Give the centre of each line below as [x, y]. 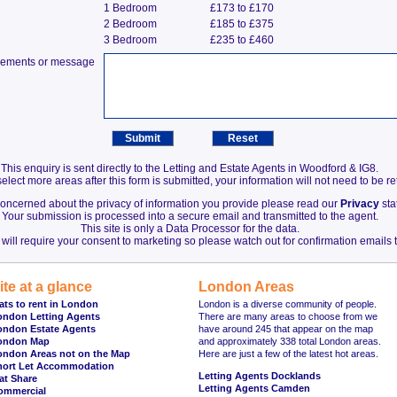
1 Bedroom [131, 8]
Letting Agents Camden [254, 388]
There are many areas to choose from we [288, 316]
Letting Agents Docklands [260, 376]
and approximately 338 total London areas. [290, 341]
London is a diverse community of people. [288, 304]
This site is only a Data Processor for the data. [190, 229]
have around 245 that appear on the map [286, 329]
